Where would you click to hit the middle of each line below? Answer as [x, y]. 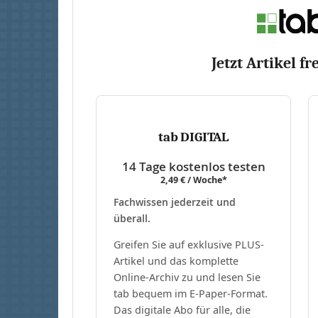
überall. [132, 218]
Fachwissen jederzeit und [175, 202]
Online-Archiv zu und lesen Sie [187, 277]
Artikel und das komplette [176, 261]
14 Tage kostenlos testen [193, 166]
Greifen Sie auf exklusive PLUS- [189, 244]
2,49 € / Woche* [193, 180]
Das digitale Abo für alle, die [182, 309]
